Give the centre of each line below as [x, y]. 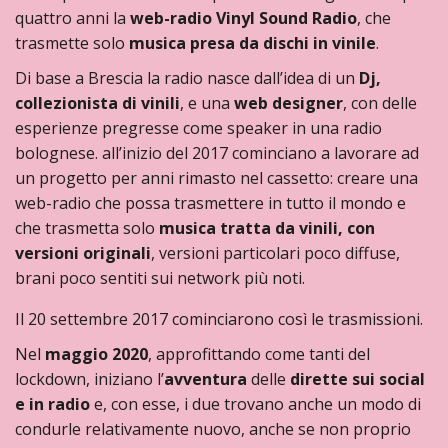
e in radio [52, 404]
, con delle [380, 103]
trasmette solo [72, 43]
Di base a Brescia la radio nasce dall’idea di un [187, 78]
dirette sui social [357, 379]
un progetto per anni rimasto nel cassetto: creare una [216, 178]
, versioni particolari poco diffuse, [275, 253]
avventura [205, 379]
